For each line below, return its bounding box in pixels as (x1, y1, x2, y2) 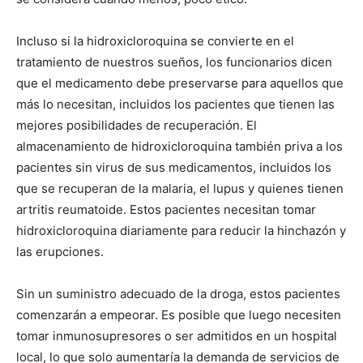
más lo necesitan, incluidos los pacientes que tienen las (16, 96, 335, 112)
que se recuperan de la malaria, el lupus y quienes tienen (16, 180, 344, 196)
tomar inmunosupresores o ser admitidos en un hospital (16, 327, 337, 344)
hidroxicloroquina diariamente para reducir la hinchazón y (16, 222, 346, 238)
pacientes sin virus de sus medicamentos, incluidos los (16, 159, 331, 175)
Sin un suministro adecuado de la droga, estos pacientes (16, 285, 340, 301)
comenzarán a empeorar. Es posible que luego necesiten (16, 306, 341, 322)
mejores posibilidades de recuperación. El (16, 117, 257, 133)
